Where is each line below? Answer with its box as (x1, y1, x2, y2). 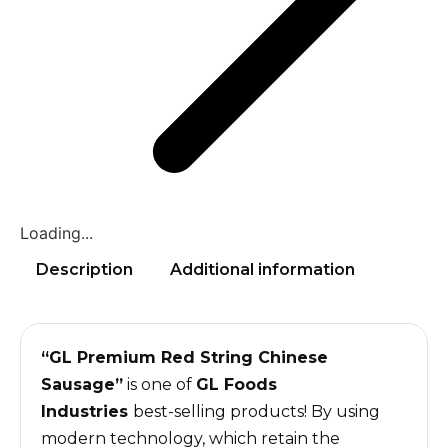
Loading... (20, 223, 93, 243)
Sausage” (41, 374, 123, 394)
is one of (123, 374, 196, 394)
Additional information (170, 260, 355, 279)
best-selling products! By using (133, 401, 380, 421)
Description (36, 260, 133, 279)
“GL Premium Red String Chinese (41, 347, 328, 367)
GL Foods (196, 374, 277, 394)
